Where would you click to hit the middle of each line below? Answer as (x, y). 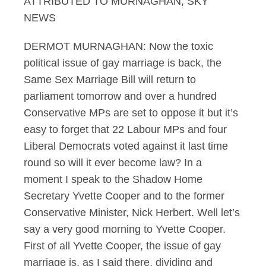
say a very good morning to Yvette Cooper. (125, 229)
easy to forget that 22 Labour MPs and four (125, 129)
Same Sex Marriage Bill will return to (110, 80)
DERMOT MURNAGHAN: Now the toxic (118, 46)
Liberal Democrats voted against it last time (126, 146)
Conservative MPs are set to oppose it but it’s (131, 113)
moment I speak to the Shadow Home (113, 179)
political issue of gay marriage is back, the (123, 63)
